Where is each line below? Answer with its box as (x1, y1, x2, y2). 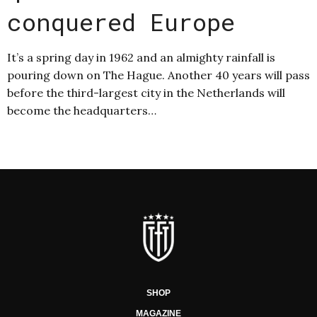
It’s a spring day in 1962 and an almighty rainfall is (7, 50, 275, 65)
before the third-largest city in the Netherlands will (7, 86, 285, 100)
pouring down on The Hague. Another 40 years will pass (7, 68, 310, 83)
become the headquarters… (7, 103, 156, 118)
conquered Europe (7, 6, 235, 38)
